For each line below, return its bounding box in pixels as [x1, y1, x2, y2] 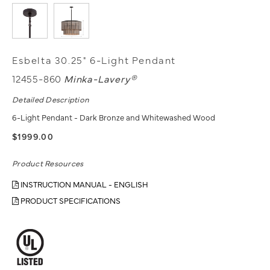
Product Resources [12, 157, 84, 169]
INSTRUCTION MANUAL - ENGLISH [19, 178, 148, 190]
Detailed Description [12, 93, 90, 105]
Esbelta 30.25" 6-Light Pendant [12, 53, 176, 67]
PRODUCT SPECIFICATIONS [19, 195, 121, 206]
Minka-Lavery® [64, 72, 137, 86]
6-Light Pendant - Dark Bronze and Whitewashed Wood [12, 111, 215, 123]
